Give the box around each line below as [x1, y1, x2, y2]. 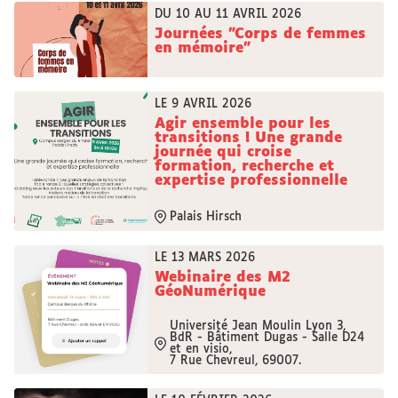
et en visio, [170, 344, 236, 355]
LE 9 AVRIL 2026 [155, 99, 251, 110]
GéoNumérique [155, 284, 266, 299]
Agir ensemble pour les [155, 116, 330, 131]
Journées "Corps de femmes [155, 27, 366, 42]
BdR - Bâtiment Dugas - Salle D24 [170, 332, 364, 344]
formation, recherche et [155, 159, 334, 174]
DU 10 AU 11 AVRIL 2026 [155, 9, 301, 20]
